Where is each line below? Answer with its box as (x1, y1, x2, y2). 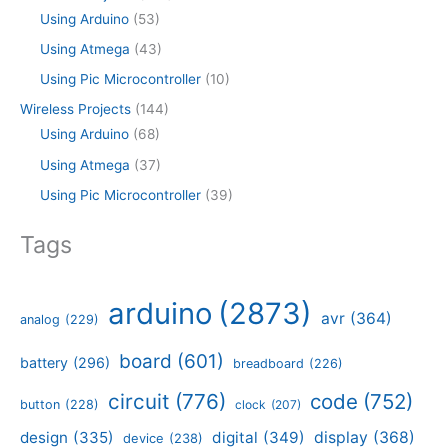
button (20, 396, 60, 412)
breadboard (233, 355, 304, 371)
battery (20, 353, 68, 371)
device (123, 429, 164, 446)
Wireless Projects (20, 101, 131, 118)
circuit (108, 388, 170, 414)
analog (20, 311, 60, 327)
